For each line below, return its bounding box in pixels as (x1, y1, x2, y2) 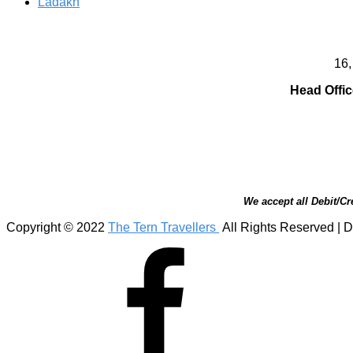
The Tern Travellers (108, 220, 219, 234)
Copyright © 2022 (6, 220, 108, 234)
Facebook (37, 246, 93, 260)
